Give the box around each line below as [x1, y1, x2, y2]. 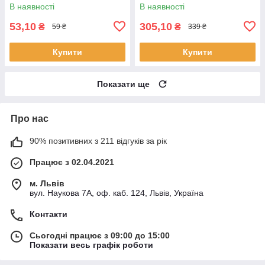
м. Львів [30, 178, 64, 188]
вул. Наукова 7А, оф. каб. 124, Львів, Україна [30, 188, 203, 198]
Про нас [11, 113, 49, 124]
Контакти [30, 209, 67, 219]
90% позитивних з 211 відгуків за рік [30, 135, 167, 146]
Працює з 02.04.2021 [30, 157, 114, 167]
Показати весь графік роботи [30, 240, 153, 250]
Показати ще [97, 79, 150, 89]
